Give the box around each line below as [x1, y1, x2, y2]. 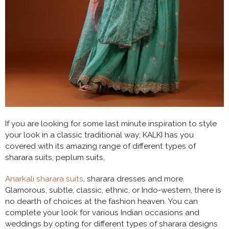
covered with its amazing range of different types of [5, 141, 196, 151]
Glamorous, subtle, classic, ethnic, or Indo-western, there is [5, 185, 221, 195]
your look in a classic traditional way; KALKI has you [5, 130, 194, 140]
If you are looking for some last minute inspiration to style [5, 119, 217, 128]
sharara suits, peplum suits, [5, 152, 107, 162]
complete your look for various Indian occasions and [5, 208, 199, 217]
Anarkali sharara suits [5, 174, 83, 184]
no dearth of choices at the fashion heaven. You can [5, 196, 198, 206]
